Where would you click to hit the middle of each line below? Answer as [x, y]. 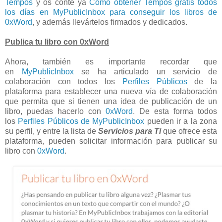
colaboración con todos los [64, 82]
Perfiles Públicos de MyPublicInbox [81, 121]
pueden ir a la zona [181, 121]
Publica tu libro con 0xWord [57, 42]
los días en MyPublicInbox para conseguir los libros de [111, 12]
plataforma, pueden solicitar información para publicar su [111, 141]
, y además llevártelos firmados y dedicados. [110, 22]
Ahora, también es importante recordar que [111, 62]
